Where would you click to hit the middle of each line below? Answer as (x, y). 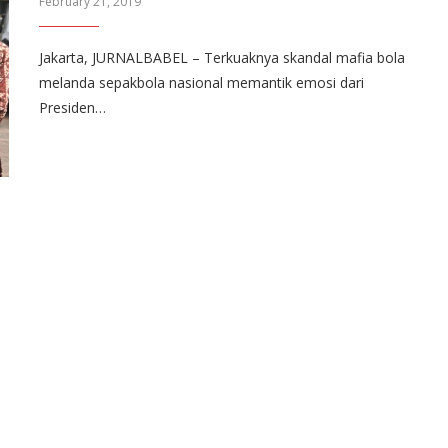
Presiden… (72, 107)
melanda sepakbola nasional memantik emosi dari (201, 82)
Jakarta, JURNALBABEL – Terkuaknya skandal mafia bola (222, 57)
